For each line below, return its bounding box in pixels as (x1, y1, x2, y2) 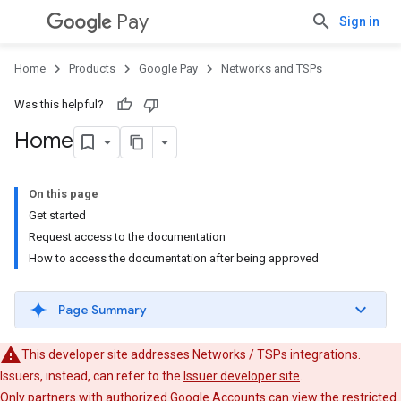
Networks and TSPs (221, 62, 322, 75)
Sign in (339, 14, 380, 29)
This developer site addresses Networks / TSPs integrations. (21, 347, 361, 362)
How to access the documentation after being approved (29, 252, 319, 265)
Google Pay (139, 62, 198, 75)
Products (69, 62, 115, 75)
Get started (29, 209, 86, 222)
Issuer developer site (183, 369, 300, 383)
